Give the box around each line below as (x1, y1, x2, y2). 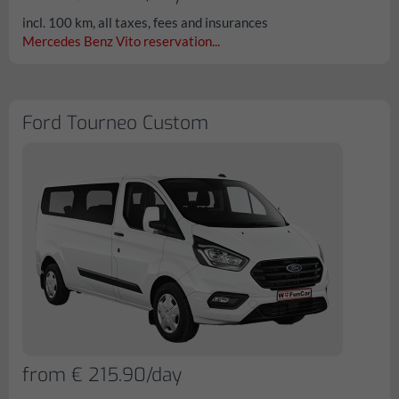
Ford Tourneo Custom (22, 110, 208, 135)
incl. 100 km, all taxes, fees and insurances (22, 14, 268, 30)
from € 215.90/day (22, 362, 182, 387)
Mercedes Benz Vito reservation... (22, 33, 220, 49)
